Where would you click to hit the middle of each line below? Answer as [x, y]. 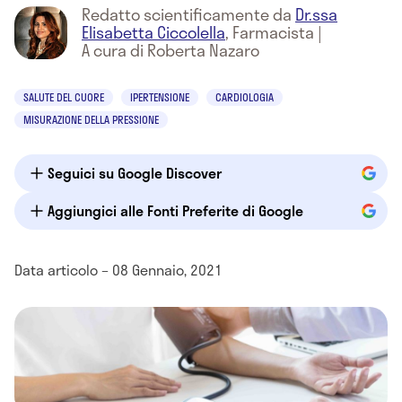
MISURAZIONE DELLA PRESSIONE [91, 119]
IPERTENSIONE [160, 97]
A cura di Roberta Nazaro [170, 50]
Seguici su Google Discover [135, 173]
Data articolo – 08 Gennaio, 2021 [118, 270]
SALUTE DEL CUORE [64, 97]
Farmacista [273, 32]
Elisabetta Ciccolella [153, 32]
